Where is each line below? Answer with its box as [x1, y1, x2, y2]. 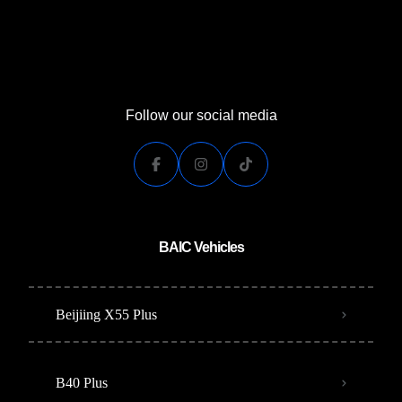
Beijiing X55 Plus [56, 307, 157, 322]
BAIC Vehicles [158, 240, 244, 255]
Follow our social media [125, 108, 277, 123]
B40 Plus [56, 375, 108, 390]
